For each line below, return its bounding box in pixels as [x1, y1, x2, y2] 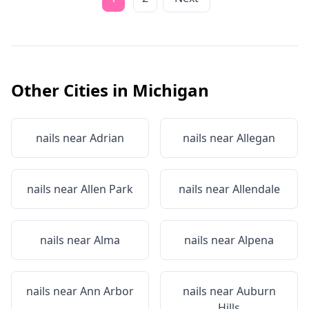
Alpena [238, 232, 274, 248]
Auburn [236, 283, 276, 299]
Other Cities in [11, 79, 132, 101]
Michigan [132, 79, 209, 101]
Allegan [237, 130, 275, 146]
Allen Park [81, 181, 133, 197]
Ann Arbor [80, 283, 134, 299]
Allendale [232, 181, 280, 197]
